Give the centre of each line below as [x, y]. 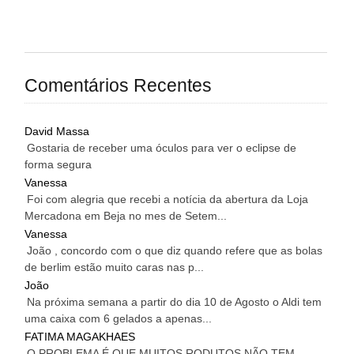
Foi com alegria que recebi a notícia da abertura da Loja [168, 200]
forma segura [58, 165]
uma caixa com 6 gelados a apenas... [119, 319]
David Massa [57, 132]
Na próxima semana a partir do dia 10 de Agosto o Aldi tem [175, 302]
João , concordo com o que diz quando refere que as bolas [175, 251]
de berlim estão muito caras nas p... [115, 267]
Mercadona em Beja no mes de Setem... [126, 216]
